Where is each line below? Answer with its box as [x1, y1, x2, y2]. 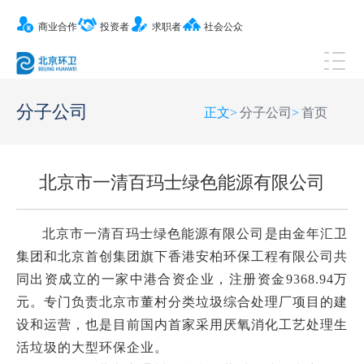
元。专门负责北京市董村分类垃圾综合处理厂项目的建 [16, 295, 348, 309]
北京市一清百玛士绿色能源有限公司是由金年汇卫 [42, 227, 348, 240]
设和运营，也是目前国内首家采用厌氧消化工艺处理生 [16, 318, 348, 331]
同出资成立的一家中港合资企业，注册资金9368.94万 [16, 272, 348, 286]
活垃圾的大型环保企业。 [16, 340, 168, 354]
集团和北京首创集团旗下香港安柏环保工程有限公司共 [16, 249, 348, 263]
